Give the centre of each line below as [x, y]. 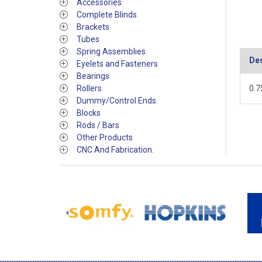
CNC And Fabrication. [115, 150]
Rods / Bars [98, 125]
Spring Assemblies [111, 51]
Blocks [89, 113]
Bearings [93, 76]
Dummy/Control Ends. [117, 101]
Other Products [105, 137]
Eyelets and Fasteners [117, 64]
